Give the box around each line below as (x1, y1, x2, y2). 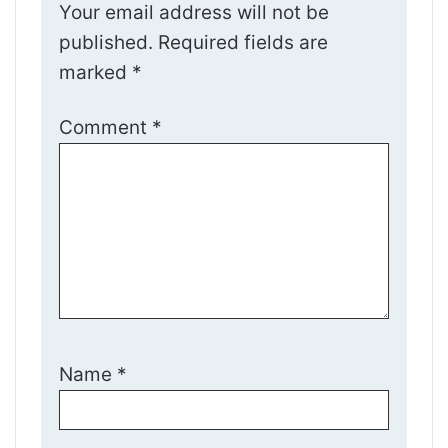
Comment (59, 116, 153, 140)
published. (59, 31, 154, 55)
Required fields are (158, 31, 329, 55)
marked (59, 61, 133, 85)
